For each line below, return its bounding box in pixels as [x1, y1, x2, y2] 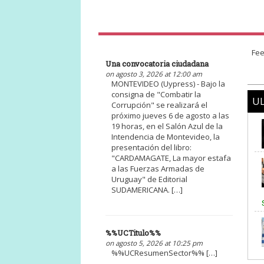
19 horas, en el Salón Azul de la [111, 121, 223, 132]
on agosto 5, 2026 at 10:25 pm [105, 237, 203, 247]
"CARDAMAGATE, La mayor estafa [111, 153, 231, 164]
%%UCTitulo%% [105, 227, 161, 238]
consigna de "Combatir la [111, 89, 201, 100]
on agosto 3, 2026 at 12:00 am [105, 69, 202, 79]
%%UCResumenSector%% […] [111, 247, 217, 258]
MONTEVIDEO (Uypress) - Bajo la [111, 78, 225, 90]
